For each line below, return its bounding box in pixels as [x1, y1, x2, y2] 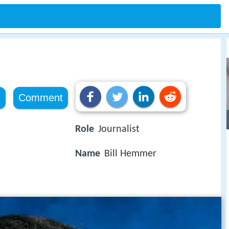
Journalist [98, 124, 140, 134]
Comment [18, 92, 63, 103]
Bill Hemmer [104, 149, 156, 159]
